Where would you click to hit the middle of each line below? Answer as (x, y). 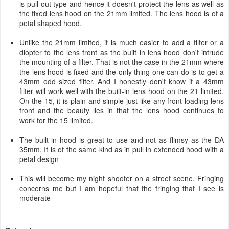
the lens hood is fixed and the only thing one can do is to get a (122, 72)
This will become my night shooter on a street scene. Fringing (122, 178)
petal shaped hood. (51, 23)
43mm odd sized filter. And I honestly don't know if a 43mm (122, 81)
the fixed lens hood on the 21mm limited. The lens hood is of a (122, 13)
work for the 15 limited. (56, 120)
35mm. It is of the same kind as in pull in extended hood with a (122, 149)
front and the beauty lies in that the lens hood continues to (122, 110)
